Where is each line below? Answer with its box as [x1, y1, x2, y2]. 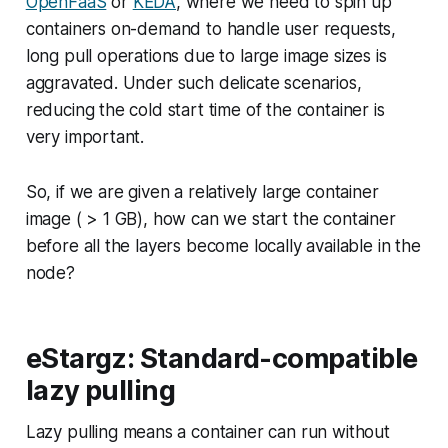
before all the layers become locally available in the [25, 236, 421, 257]
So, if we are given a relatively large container [25, 182, 379, 203]
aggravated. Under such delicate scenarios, [25, 73, 362, 94]
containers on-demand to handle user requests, [25, 19, 397, 40]
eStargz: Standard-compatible [25, 342, 418, 376]
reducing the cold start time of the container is [25, 100, 385, 121]
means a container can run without [117, 422, 390, 443]
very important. [25, 127, 145, 148]
